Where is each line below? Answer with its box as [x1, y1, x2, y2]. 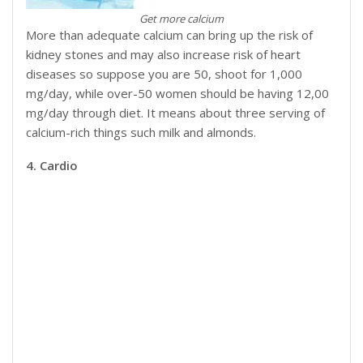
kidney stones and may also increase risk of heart [26, 46, 301, 63]
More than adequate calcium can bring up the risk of [26, 27, 313, 44]
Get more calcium [139, 11, 224, 27]
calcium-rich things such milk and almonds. [26, 124, 256, 141]
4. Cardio [26, 157, 78, 174]
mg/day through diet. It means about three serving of [26, 105, 325, 122]
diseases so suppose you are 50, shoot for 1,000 [26, 66, 302, 83]
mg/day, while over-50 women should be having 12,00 [26, 85, 329, 102]
